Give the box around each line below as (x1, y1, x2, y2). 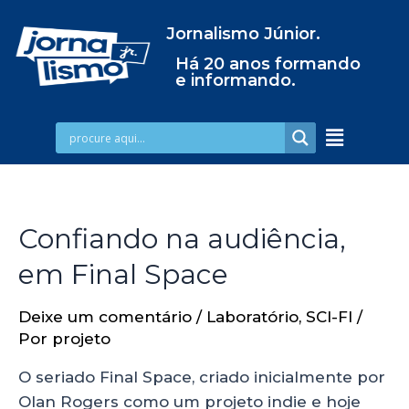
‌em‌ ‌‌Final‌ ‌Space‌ (18, 257, 228, 291)
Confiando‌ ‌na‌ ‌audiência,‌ (18, 221, 346, 256)
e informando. (174, 70, 296, 90)
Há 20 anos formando (174, 54, 361, 74)
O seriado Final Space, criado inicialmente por (18, 367, 385, 386)
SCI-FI (306, 307, 352, 326)
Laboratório (206, 307, 299, 326)
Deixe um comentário (18, 307, 192, 326)
